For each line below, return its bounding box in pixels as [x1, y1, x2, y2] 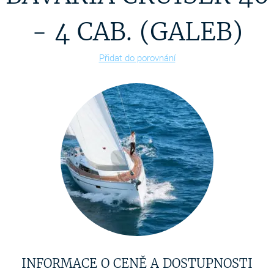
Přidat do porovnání [98, 53, 176, 64]
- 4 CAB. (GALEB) [31, 17, 243, 47]
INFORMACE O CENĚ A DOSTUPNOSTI [21, 256, 253, 271]
